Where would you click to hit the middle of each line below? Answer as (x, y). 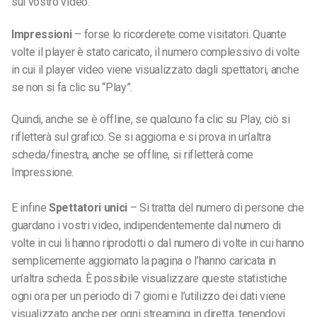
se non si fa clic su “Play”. (72, 87)
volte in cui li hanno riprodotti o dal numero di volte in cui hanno (158, 243)
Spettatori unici (90, 208)
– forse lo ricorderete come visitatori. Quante (179, 34)
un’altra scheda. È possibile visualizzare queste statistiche (149, 279)
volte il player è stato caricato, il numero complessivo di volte (156, 52)
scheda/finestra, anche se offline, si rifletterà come (133, 155)
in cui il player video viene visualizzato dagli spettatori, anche (155, 69)
